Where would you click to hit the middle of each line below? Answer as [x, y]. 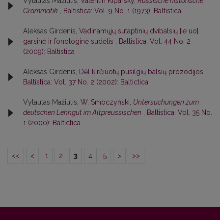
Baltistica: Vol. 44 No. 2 [155, 41]
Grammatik [41, 11]
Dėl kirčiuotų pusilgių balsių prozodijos [142, 72]
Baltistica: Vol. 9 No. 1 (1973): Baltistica [122, 11]
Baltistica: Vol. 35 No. [179, 113]
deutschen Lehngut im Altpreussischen [82, 113]
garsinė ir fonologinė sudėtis [69, 41]
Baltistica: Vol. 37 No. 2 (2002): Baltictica [86, 82]
